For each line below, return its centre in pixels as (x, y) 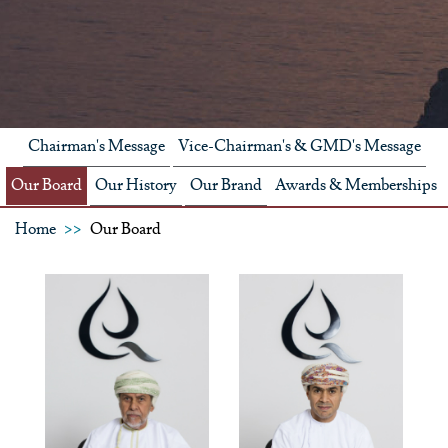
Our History (136, 185)
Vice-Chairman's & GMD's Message (299, 146)
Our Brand (226, 185)
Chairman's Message (96, 146)
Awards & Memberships (356, 185)
